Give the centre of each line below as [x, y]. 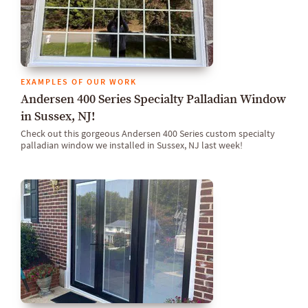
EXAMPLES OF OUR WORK [79, 81]
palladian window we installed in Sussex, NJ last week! [132, 145]
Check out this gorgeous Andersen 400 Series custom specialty [148, 134]
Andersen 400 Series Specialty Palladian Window [153, 99]
